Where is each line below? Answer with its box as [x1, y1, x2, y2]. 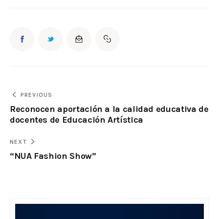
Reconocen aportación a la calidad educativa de [10, 103, 209, 114]
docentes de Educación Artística [10, 114, 143, 125]
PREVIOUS [20, 91, 53, 98]
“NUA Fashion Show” [10, 150, 96, 161]
